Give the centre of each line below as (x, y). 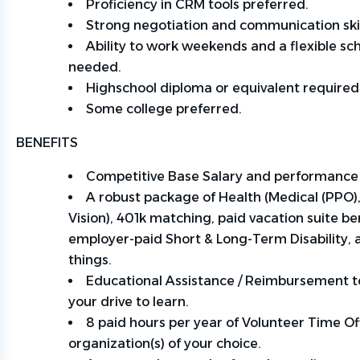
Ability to (116, 46)
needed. (96, 67)
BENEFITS (58, 143)
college (149, 109)
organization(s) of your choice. (166, 344)
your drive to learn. (129, 302)
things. (91, 260)
